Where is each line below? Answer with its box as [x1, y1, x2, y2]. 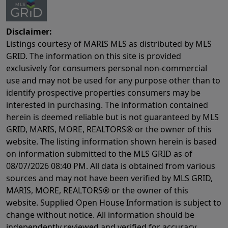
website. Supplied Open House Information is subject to [6, 197, 221, 209]
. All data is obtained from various [86, 160, 215, 172]
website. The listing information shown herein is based [6, 136, 217, 148]
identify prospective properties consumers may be [6, 87, 201, 99]
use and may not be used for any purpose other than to [6, 75, 220, 87]
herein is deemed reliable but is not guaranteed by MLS [6, 111, 219, 123]
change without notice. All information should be [6, 209, 194, 221]
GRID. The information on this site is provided [6, 50, 181, 62]
